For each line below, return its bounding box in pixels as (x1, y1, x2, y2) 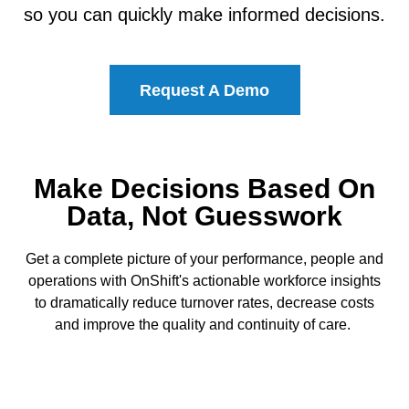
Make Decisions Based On (34, 173, 375, 204)
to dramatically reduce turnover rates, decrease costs (35, 295, 374, 310)
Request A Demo (140, 80, 269, 100)
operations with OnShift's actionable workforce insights (28, 273, 381, 288)
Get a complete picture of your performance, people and (26, 251, 383, 267)
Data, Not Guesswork (67, 201, 342, 231)
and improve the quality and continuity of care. (55, 317, 354, 332)
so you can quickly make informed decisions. (24, 5, 385, 25)
